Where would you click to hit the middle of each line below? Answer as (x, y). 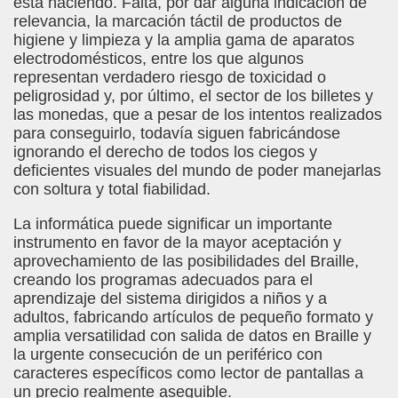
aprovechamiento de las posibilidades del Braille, (186, 261)
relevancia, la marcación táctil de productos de (178, 21)
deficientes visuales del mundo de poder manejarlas (197, 171)
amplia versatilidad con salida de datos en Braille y (192, 336)
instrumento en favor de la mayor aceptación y (177, 243)
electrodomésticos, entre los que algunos (159, 59)
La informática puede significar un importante (173, 224)
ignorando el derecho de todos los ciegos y (165, 152)
